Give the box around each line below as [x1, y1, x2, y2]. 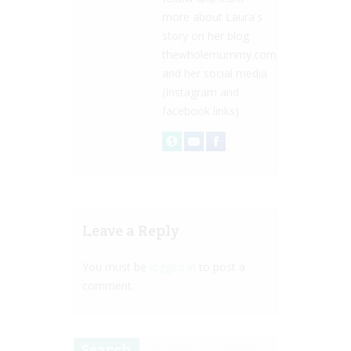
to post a [196, 259, 245, 275]
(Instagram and [162, 84, 239, 100]
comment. [82, 278, 134, 294]
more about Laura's [162, 9, 262, 24]
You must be [82, 259, 150, 275]
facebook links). [162, 103, 241, 118]
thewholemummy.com [162, 46, 277, 62]
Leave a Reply [82, 220, 179, 241]
